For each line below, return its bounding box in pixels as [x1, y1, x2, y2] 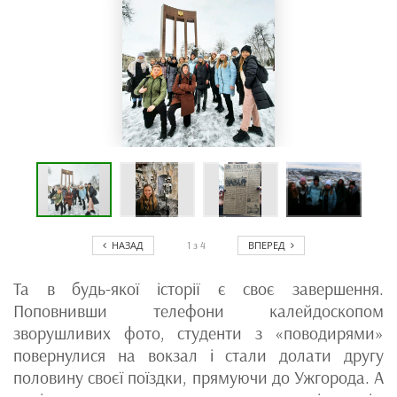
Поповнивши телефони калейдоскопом [13, 300, 384, 322]
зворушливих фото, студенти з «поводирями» [13, 322, 384, 344]
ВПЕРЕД [248, 237, 288, 252]
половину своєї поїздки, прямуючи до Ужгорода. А [13, 366, 384, 388]
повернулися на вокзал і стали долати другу [13, 344, 384, 366]
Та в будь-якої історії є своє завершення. [13, 277, 384, 300]
